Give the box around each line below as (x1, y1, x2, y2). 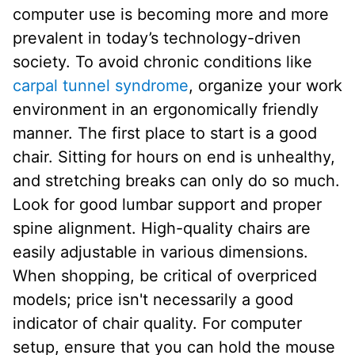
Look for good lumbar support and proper (13, 195, 322, 215)
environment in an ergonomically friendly (13, 100, 319, 120)
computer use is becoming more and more (13, 5, 329, 25)
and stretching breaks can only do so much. (13, 171, 340, 191)
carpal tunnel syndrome (13, 76, 189, 96)
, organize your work (189, 76, 342, 96)
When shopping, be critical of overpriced (13, 266, 317, 286)
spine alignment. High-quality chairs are (13, 219, 311, 239)
